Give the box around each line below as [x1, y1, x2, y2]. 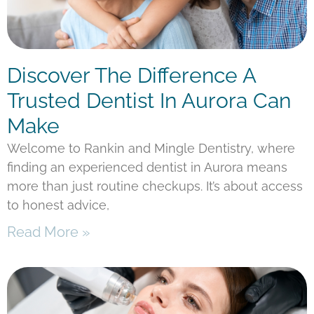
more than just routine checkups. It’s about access [7, 179, 303, 194]
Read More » [7, 224, 90, 241]
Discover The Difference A [7, 63, 256, 88]
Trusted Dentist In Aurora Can [7, 88, 291, 114]
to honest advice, [7, 198, 109, 213]
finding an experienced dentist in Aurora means [7, 160, 287, 175]
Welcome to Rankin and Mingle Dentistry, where [7, 141, 295, 156]
